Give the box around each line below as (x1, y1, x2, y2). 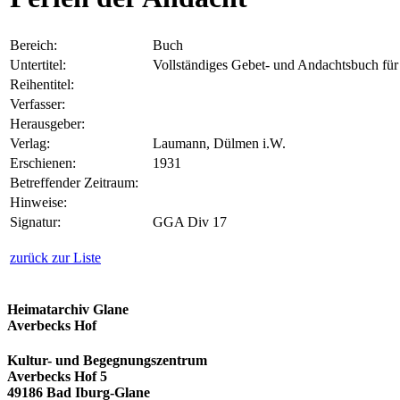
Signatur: (10, 213, 71, 229)
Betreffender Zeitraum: (10, 174, 149, 190)
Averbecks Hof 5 (7, 369, 107, 385)
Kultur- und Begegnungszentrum (7, 353, 207, 369)
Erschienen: (10, 154, 87, 171)
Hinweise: (10, 194, 78, 210)
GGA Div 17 (153, 213, 227, 229)
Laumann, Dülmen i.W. (153, 135, 286, 151)
